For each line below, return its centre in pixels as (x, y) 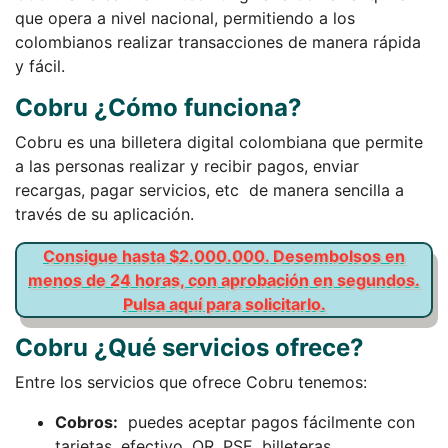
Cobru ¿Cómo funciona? (158, 107)
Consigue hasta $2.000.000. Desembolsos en (224, 255)
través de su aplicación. (104, 213)
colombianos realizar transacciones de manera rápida (218, 41)
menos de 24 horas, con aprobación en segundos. (224, 279)
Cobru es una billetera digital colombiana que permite (219, 141)
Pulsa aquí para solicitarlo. (224, 303)
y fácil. (40, 65)
